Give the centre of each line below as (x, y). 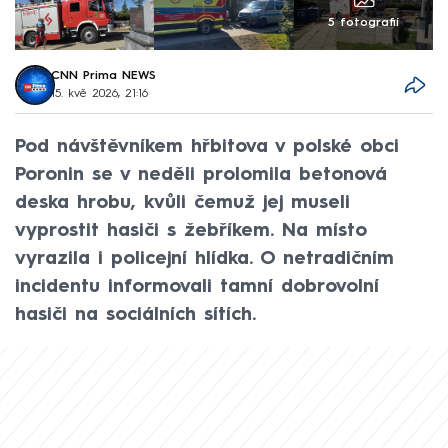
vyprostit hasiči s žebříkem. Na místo (191, 230)
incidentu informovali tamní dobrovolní (197, 286)
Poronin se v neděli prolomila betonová (201, 174)
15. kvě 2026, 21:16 (100, 94)
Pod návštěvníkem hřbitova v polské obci (207, 146)
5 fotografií (363, 23)
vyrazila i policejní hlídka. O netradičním (204, 258)
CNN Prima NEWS (104, 76)
